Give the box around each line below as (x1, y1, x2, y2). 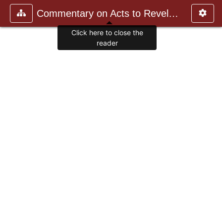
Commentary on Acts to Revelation (168, 8, 178, 19)
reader (96, 39, 118, 48)
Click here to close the (71, 28, 143, 37)
